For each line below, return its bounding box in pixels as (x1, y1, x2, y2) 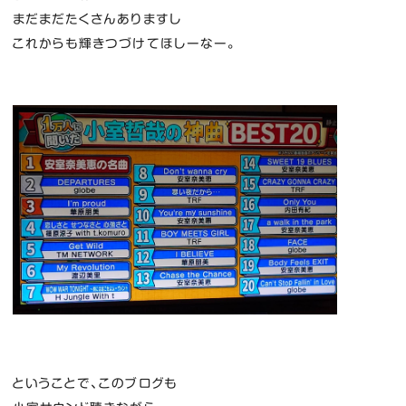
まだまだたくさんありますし (12, 12, 182, 25)
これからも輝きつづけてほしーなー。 (12, 36, 237, 50)
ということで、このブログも (12, 376, 178, 390)
